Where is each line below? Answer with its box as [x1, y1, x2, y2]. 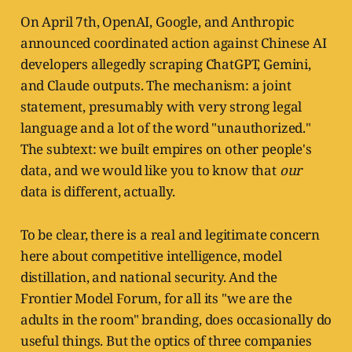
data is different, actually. [20, 182, 175, 201]
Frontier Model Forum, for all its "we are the [20, 289, 293, 308]
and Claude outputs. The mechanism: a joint [20, 76, 291, 95]
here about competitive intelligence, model [20, 247, 282, 266]
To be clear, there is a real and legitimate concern [20, 225, 321, 244]
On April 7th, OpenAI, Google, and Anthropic [20, 13, 294, 31]
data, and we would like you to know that [20, 161, 280, 180]
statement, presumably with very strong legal [20, 97, 302, 116]
